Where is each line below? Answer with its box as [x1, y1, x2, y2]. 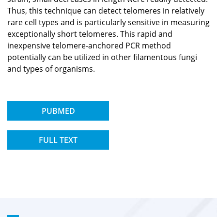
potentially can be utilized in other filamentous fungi [7, 51, 197, 62]
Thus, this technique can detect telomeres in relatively [7, 5, 204, 16]
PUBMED [41, 105, 75, 116]
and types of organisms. [7, 63, 95, 74]
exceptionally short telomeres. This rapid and [7, 28, 172, 39]
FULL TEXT [39, 134, 77, 145]
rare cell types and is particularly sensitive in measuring [7, 16, 210, 28]
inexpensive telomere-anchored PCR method [7, 40, 171, 51]
